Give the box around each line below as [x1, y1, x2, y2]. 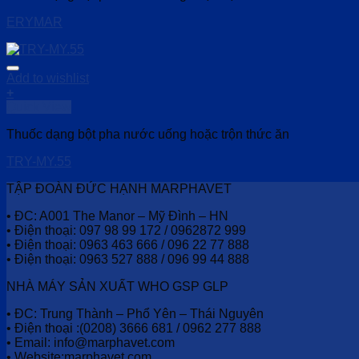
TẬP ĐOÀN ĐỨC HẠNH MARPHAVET [6, 182, 232, 196]
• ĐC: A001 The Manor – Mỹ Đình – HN [6, 209, 228, 224]
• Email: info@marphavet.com [6, 336, 175, 350]
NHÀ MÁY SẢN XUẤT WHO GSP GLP [6, 280, 228, 294]
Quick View [6, 100, 71, 115]
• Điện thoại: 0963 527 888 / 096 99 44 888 [6, 252, 249, 267]
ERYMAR [6, 15, 63, 30]
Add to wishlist [6, 71, 89, 86]
